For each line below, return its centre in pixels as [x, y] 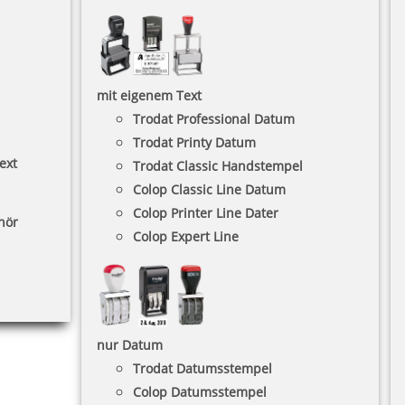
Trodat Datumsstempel [202, 369]
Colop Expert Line [186, 237]
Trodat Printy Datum [194, 143]
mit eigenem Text [149, 96]
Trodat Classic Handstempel [218, 166]
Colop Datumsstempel [200, 392]
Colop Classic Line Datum [209, 190]
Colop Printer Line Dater [206, 213]
